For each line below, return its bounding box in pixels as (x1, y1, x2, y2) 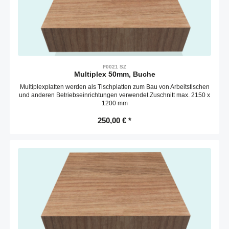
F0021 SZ (103, 64, 126, 70)
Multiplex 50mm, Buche (74, 70, 155, 79)
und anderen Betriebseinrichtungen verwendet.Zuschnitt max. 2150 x (19, 91, 210, 99)
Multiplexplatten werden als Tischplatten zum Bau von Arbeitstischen (19, 83, 210, 91)
